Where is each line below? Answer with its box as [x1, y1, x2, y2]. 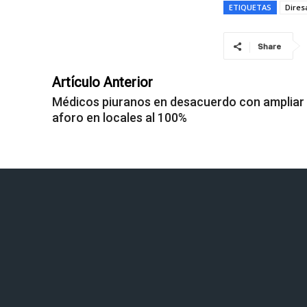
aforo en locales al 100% [52, 110, 187, 125]
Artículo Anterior [52, 74, 153, 91]
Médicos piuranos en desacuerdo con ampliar [52, 95, 304, 110]
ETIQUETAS [229, 2, 271, 13]
